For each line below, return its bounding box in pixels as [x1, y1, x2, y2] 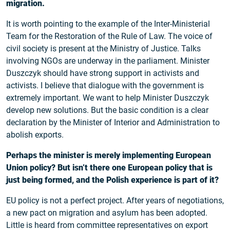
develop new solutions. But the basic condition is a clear [6, 105, 208, 116]
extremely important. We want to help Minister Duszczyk [6, 93, 209, 103]
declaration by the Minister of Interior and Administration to [6, 118, 220, 128]
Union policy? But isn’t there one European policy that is [6, 163, 213, 173]
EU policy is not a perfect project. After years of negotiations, [6, 196, 224, 206]
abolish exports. [6, 130, 64, 140]
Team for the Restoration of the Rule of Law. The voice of [6, 31, 213, 42]
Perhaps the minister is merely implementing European [6, 150, 211, 161]
